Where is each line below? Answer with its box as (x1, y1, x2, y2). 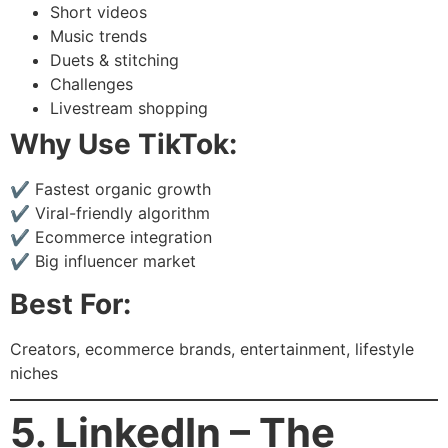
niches (10, 362, 58, 383)
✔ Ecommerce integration (10, 227, 212, 248)
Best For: (10, 286, 131, 321)
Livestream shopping (50, 98, 208, 119)
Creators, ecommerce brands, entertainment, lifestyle (10, 338, 414, 359)
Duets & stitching (50, 50, 179, 71)
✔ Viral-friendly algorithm (10, 203, 210, 224)
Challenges (50, 74, 133, 95)
